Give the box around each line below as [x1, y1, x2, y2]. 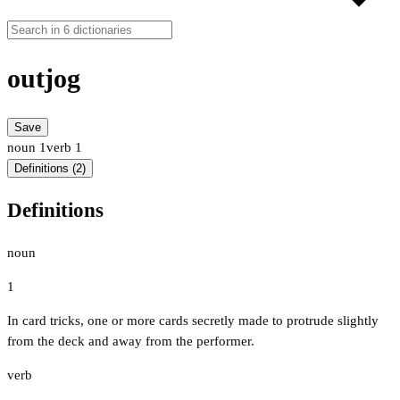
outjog [7, 63, 80, 94]
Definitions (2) [14, 162, 86, 176]
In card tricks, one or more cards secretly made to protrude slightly [7, 312, 379, 328]
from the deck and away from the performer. [7, 333, 254, 348]
